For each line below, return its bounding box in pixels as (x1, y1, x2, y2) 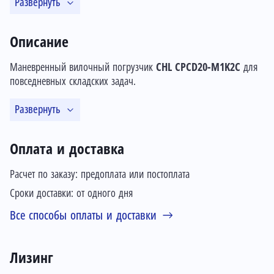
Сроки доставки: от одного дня (10, 187, 133, 199)
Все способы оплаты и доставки (10, 209, 157, 222)
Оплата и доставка (10, 141, 124, 157)
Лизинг (10, 250, 53, 266)
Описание (10, 34, 68, 50)
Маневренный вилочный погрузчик (10, 61, 156, 73)
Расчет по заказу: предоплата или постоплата (10, 168, 190, 180)
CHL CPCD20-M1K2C (156, 61, 243, 73)
